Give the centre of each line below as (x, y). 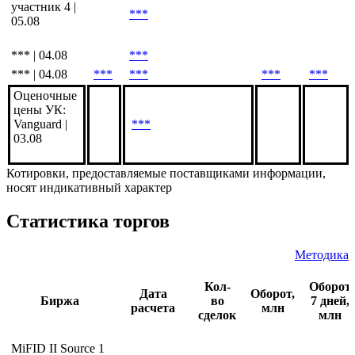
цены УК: (40, 164)
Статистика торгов (88, 275)
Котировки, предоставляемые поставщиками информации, (166, 227)
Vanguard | (40, 178)
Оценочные (45, 150)
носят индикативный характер (89, 242)
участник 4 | (44, 61)
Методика (322, 309)
